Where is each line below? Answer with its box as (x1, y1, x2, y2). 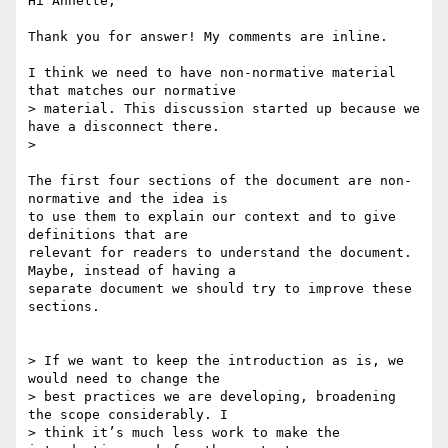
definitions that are (28, 227, 188, 243)
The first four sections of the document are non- (28, 173, 412, 189)
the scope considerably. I (28, 407, 228, 423)
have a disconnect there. (28, 119, 220, 135)
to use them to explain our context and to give (28, 209, 396, 225)
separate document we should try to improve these (28, 281, 412, 297)
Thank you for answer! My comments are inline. (28, 29, 388, 45)
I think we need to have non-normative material (28, 65, 396, 81)
